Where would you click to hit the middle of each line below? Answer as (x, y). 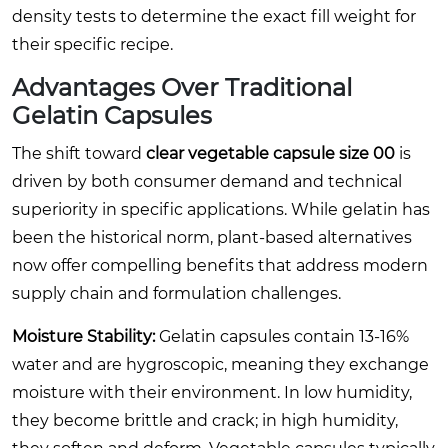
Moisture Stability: (83, 336)
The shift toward (79, 153)
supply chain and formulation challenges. (176, 293)
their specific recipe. (92, 44)
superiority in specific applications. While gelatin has (221, 209)
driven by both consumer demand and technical (207, 181)
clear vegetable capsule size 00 (270, 153)
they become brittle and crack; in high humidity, (205, 420)
